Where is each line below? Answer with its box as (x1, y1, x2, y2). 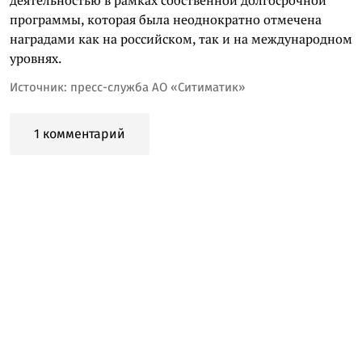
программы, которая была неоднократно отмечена (10, 10, 322, 28)
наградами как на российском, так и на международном (10, 29, 352, 48)
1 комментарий (34, 125, 125, 141)
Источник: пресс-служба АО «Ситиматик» (10, 79, 245, 95)
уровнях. (10, 48, 61, 67)
